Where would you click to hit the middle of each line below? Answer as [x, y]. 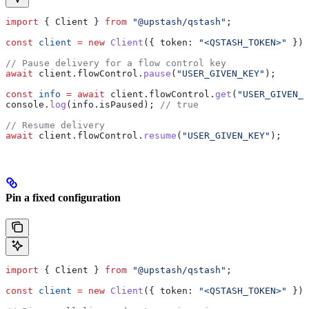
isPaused [121, 104]
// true [179, 104]
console [25, 104]
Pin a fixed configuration [63, 197]
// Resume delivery [55, 125]
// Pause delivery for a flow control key [116, 63]
